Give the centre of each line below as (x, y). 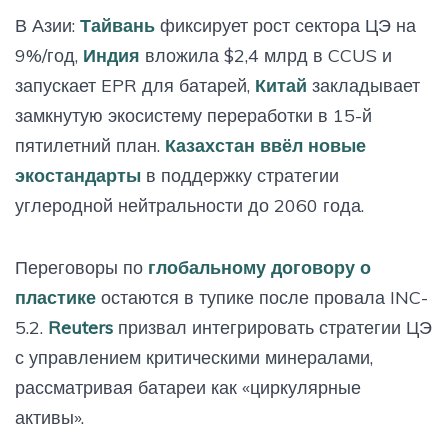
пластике (55, 297)
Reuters (80, 327)
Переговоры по (81, 267)
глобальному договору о (259, 267)
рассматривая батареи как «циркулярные (188, 387)
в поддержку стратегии (240, 175)
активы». (49, 417)
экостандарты (78, 175)
